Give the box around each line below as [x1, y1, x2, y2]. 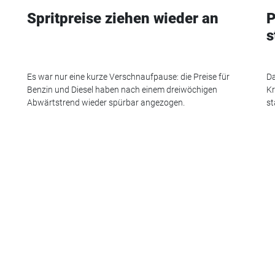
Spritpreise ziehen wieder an [27, 10, 219, 28]
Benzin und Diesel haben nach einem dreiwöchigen [27, 84, 217, 95]
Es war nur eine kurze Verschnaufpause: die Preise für [27, 71, 230, 82]
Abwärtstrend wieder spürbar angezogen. [27, 97, 185, 107]
